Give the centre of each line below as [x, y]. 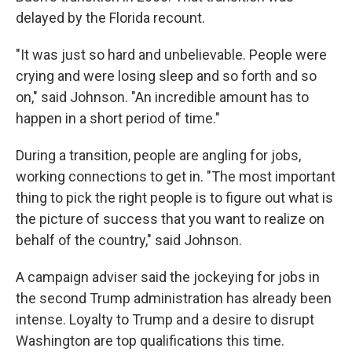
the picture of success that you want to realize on [170, 219]
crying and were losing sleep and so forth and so [166, 76]
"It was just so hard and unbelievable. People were [171, 55]
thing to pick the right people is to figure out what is [174, 198]
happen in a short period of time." [118, 118]
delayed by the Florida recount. [110, 18]
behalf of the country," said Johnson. [129, 240]
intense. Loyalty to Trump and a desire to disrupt [165, 319]
